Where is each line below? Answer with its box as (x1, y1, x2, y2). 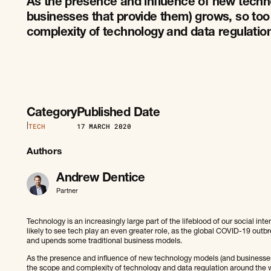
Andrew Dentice (56, 172, 145, 185)
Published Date (76, 108, 160, 120)
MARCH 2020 (88, 122, 131, 131)
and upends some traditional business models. (26, 238, 186, 246)
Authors (26, 148, 62, 157)
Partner (56, 188, 79, 195)
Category (26, 108, 77, 120)
